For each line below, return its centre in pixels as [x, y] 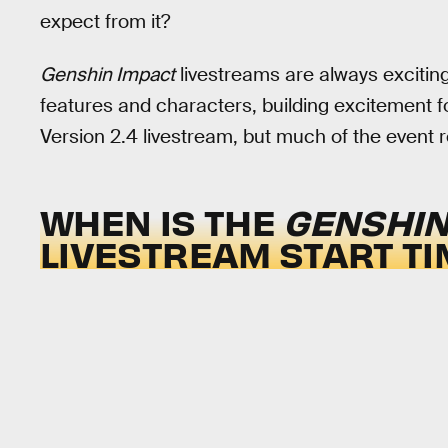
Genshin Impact [107, 74]
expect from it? [105, 21]
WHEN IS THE [162, 221]
